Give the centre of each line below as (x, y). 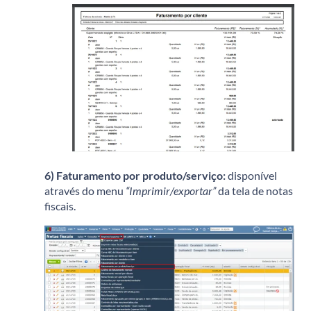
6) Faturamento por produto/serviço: (135, 175)
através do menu (85, 191)
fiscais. (60, 206)
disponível (251, 175)
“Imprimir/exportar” (171, 191)
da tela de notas (254, 191)
